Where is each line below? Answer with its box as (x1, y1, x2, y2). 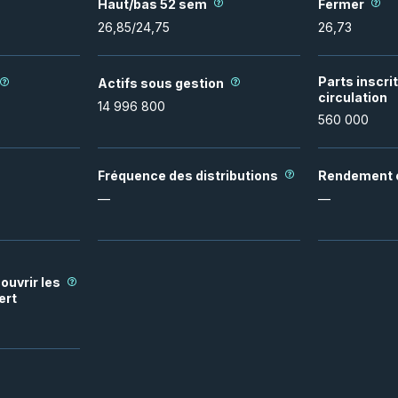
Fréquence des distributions (98, 167, 278, 183)
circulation (318, 90, 387, 105)
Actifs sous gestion (98, 75, 224, 91)
